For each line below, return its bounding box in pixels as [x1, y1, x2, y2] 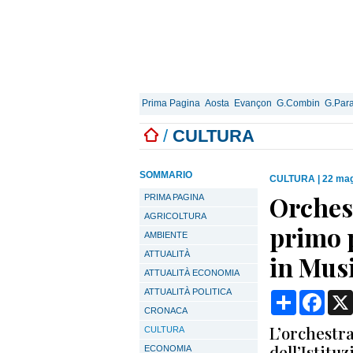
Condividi [296, 289, 350, 303]
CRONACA [144, 306, 188, 315]
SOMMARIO [139, 169, 192, 180]
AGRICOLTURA [144, 211, 206, 221]
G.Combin [277, 98, 320, 109]
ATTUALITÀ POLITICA [144, 287, 232, 296]
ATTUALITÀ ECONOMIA [144, 268, 240, 277]
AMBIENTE [144, 230, 188, 240]
